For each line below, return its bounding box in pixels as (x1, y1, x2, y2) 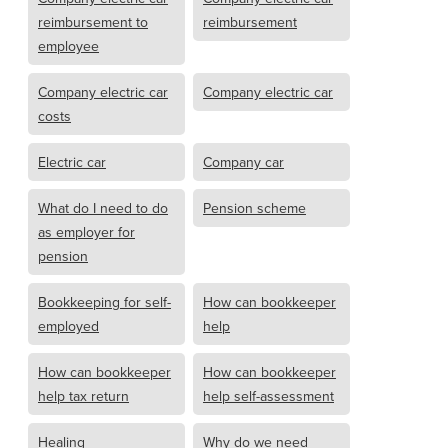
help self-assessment (203, 386, 334, 407)
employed (38, 316, 99, 337)
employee (38, 36, 99, 57)
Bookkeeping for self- (38, 292, 171, 313)
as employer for (38, 222, 135, 243)
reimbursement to (38, 12, 148, 33)
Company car (203, 152, 284, 173)
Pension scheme (203, 198, 306, 219)
